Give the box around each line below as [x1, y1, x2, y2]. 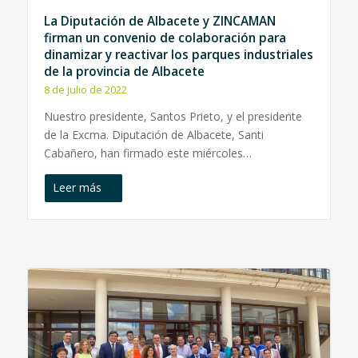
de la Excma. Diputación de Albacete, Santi [43, 127, 264, 142]
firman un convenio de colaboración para [43, 30, 286, 46]
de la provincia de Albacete [43, 63, 205, 80]
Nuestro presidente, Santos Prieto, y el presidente [43, 109, 302, 124]
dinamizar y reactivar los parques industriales [43, 46, 313, 63]
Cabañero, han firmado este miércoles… [43, 145, 252, 161]
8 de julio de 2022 [43, 83, 127, 97]
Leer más [52, 180, 101, 195]
